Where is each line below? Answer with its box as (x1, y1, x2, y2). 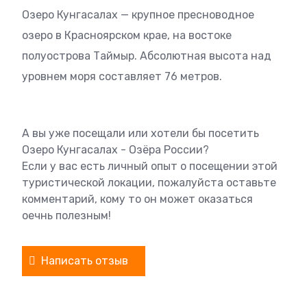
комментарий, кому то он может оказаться (22, 193, 253, 206)
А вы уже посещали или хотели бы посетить (22, 127, 259, 140)
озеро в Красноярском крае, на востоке (22, 29, 232, 42)
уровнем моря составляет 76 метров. (22, 70, 222, 83)
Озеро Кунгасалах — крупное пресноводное (22, 8, 254, 21)
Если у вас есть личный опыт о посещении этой (22, 160, 278, 173)
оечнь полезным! (22, 209, 111, 222)
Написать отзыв (41, 254, 128, 267)
